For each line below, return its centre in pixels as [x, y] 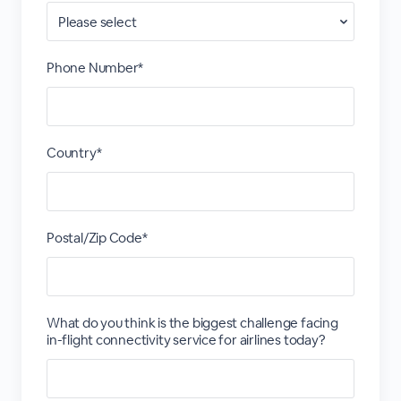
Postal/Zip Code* [97, 238]
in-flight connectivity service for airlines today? [186, 340]
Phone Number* [95, 68]
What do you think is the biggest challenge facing [192, 323]
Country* [74, 153]
